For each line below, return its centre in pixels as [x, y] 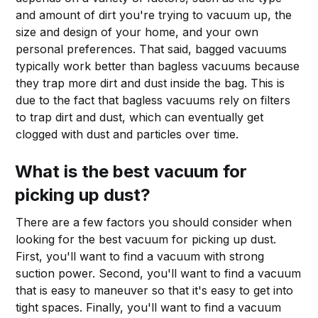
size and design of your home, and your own [137, 32]
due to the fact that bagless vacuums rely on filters [153, 100]
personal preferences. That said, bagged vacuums [152, 49]
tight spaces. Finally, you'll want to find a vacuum [149, 307]
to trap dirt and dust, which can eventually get [140, 117]
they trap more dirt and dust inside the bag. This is [150, 83]
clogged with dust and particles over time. [127, 134]
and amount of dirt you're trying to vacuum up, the [154, 15]
